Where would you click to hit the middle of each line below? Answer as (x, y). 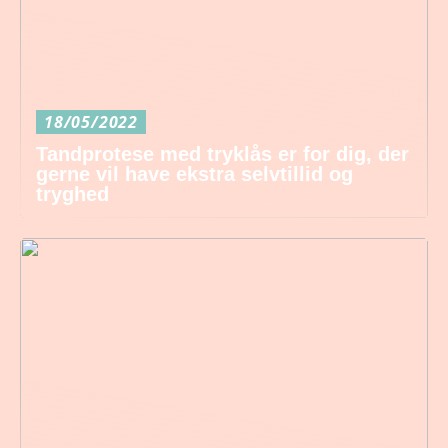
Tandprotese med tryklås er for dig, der (222, 154)
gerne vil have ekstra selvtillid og (194, 174)
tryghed (72, 194)
